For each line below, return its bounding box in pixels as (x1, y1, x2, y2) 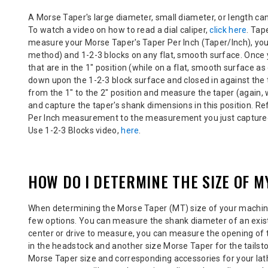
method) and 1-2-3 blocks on (28, 50, 144, 60)
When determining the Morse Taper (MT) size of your (28, 203, 239, 213)
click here (209, 25, 247, 35)
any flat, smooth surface (143, 50, 240, 60)
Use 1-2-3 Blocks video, (28, 125, 121, 135)
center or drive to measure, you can (28, 228, 169, 238)
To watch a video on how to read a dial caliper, (28, 25, 210, 35)
